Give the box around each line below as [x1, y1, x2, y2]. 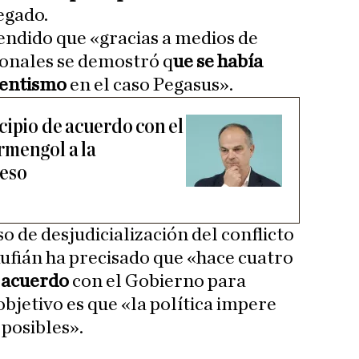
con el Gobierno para [72, 272, 246, 291]
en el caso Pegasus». [67, 75, 233, 95]
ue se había [173, 52, 263, 71]
